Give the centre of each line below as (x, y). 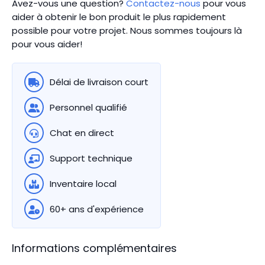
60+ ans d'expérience (96, 209)
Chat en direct (82, 133)
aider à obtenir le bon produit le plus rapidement (119, 17)
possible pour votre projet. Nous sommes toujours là (127, 30)
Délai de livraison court (99, 82)
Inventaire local (83, 184)
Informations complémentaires (94, 248)
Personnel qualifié (88, 107)
